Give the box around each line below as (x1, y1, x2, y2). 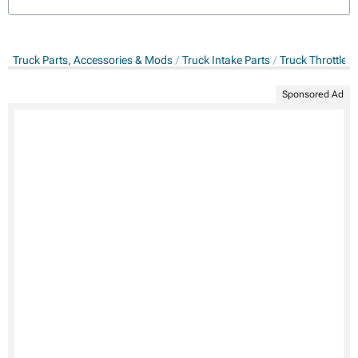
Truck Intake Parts (182, 53, 270, 66)
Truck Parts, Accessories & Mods (13, 53, 173, 66)
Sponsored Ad (282, 88, 344, 100)
